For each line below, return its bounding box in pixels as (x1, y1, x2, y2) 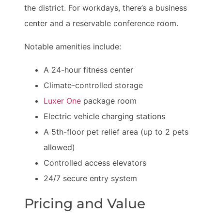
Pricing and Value (24, 195, 145, 212)
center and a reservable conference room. (24, 18, 178, 28)
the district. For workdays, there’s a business (24, 3, 187, 13)
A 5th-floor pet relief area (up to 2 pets (44, 127, 188, 137)
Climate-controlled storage (44, 80, 143, 90)
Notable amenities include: (24, 42, 121, 51)
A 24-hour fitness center (44, 65, 133, 75)
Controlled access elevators (44, 158, 146, 168)
